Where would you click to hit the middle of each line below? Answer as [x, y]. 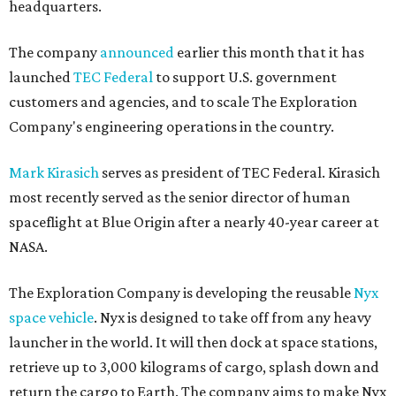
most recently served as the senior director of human [179, 197]
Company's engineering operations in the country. [171, 126]
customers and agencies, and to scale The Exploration [183, 101]
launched [41, 76]
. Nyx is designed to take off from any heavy [232, 317]
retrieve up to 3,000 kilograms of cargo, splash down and [194, 366]
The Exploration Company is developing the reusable [181, 292]
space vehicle [51, 317]
